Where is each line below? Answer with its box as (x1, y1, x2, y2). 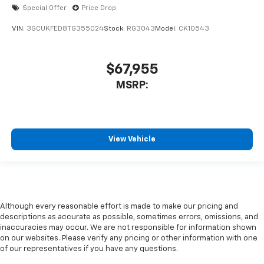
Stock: (104, 25, 127, 33)
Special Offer (22, 4, 67, 12)
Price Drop (81, 4, 116, 12)
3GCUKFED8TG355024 (27, 25, 104, 33)
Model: (155, 25, 179, 33)
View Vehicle (108, 136, 156, 144)
